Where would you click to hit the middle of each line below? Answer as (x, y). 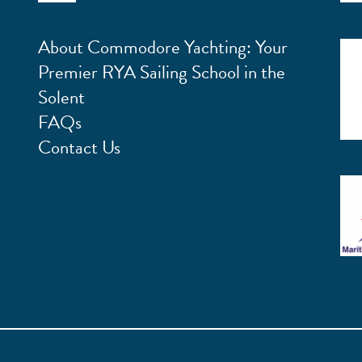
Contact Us (80, 147)
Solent (62, 97)
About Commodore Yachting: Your (163, 47)
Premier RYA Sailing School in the (162, 72)
